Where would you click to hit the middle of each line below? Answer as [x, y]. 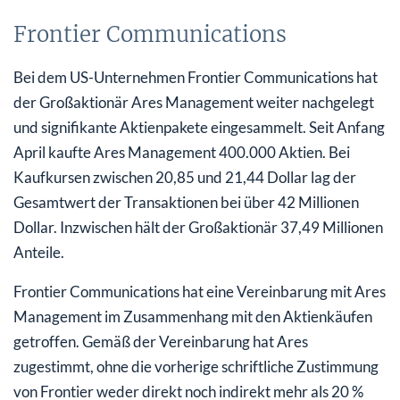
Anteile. [39, 252]
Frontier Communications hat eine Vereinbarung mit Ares [200, 291]
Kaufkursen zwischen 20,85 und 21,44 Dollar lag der [185, 177]
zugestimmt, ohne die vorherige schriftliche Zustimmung [196, 366]
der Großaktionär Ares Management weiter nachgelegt [194, 102]
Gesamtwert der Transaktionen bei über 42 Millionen [186, 202]
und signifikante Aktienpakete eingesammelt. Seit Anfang [199, 127]
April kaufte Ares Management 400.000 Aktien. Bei [182, 152]
